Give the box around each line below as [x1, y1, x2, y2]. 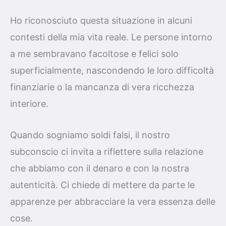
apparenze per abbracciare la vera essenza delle [10, 196, 215, 207]
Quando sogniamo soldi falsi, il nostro [10, 129, 170, 140]
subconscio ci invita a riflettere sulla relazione [10, 146, 203, 157]
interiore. [10, 98, 48, 109]
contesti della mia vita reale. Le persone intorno [10, 32, 212, 43]
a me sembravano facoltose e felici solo [10, 48, 179, 60]
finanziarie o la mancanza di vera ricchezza [10, 82, 194, 93]
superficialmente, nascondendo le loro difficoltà [10, 65, 214, 76]
